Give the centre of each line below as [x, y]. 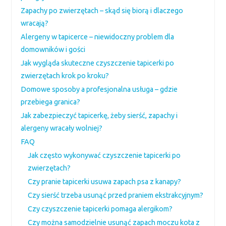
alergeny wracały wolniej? [62, 128]
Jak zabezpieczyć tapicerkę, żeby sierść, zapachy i [99, 116]
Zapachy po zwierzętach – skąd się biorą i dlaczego [102, 11]
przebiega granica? [51, 102]
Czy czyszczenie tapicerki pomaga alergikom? [100, 209]
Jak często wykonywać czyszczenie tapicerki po [104, 155]
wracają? [35, 23]
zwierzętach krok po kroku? [65, 76]
